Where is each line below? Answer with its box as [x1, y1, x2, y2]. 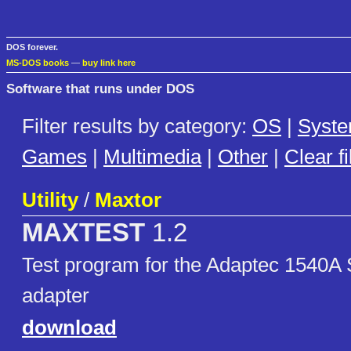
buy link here [82, 58, 136, 68]
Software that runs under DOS [6, 80, 194, 96]
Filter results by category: [22, 114, 252, 139]
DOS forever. [6, 42, 58, 52]
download [22, 316, 117, 340]
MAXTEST [22, 219, 145, 248]
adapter [22, 284, 89, 308]
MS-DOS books [6, 58, 69, 68]
